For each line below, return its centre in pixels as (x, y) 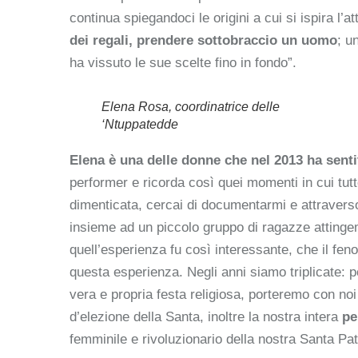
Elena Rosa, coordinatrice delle (191, 106)
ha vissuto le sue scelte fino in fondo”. (183, 62)
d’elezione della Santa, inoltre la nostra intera (206, 316)
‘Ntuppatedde (140, 124)
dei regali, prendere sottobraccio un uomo (203, 40)
